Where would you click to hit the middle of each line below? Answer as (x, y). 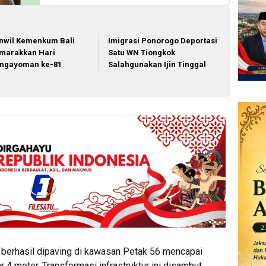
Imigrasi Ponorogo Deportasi (163, 40)
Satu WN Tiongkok (142, 52)
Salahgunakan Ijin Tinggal (158, 64)
